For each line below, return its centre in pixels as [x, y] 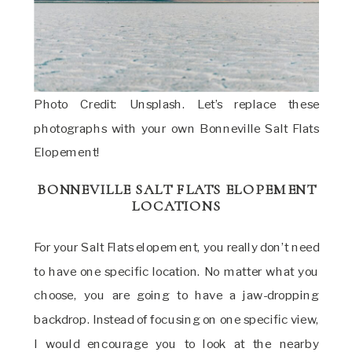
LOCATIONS [177, 207]
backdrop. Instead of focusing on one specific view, [177, 320]
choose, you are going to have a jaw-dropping [177, 296]
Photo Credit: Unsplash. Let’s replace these [177, 104]
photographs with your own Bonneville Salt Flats [177, 129]
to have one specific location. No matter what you [177, 272]
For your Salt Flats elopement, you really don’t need [177, 247]
